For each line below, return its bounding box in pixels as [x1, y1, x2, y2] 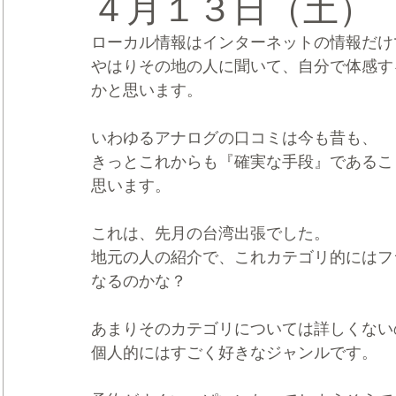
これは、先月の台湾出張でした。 [91, 225, 330, 242]
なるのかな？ [91, 272, 187, 290]
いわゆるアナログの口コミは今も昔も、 [91, 129, 377, 147]
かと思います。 [91, 81, 202, 99]
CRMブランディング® [38, 38, 162, 53]
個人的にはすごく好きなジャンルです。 [91, 344, 377, 362]
